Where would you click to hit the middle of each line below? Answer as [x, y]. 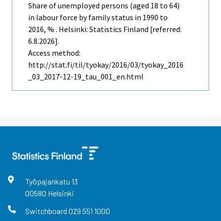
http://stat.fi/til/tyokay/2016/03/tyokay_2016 [106, 65]
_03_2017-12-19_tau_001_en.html [86, 77]
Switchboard [47, 211]
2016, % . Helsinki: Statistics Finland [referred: [105, 29]
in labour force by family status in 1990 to [98, 18]
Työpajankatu [48, 182]
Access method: [54, 53]
